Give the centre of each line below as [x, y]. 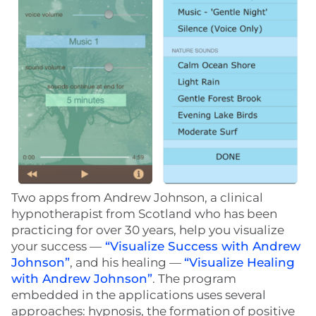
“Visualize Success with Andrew [201, 247]
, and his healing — [127, 263]
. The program [194, 279]
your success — [56, 247]
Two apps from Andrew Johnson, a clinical [137, 198]
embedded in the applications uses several [139, 295]
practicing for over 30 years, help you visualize [148, 230]
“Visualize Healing [239, 263]
